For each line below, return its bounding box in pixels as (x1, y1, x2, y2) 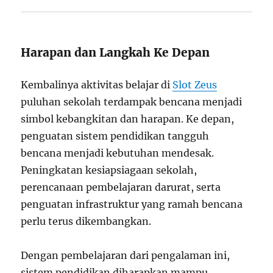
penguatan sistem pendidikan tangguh (21, 130, 210, 143)
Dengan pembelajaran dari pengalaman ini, (21, 249, 230, 262)
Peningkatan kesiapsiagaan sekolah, (21, 164, 197, 177)
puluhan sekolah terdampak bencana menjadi (21, 96, 243, 108)
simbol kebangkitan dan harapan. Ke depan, (21, 113, 235, 126)
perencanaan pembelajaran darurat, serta (21, 181, 221, 194)
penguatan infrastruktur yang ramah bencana (21, 198, 243, 211)
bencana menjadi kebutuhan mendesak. (21, 147, 214, 160)
